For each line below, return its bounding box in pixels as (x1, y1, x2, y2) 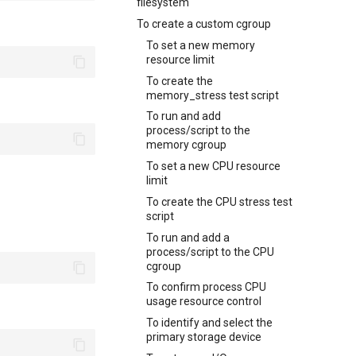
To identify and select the (146, 316, 273, 329)
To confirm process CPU (146, 281, 266, 294)
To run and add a (146, 230, 230, 244)
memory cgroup (146, 138, 226, 152)
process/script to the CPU (146, 245, 274, 258)
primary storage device (146, 331, 261, 343)
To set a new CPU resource (146, 160, 281, 172)
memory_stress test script (146, 88, 279, 102)
